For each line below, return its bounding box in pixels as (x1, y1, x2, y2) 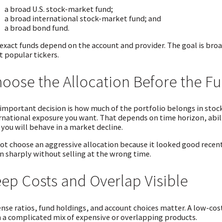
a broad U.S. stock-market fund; (4, 3, 113, 14)
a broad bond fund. (4, 22, 69, 33)
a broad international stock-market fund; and (4, 13, 161, 23)
